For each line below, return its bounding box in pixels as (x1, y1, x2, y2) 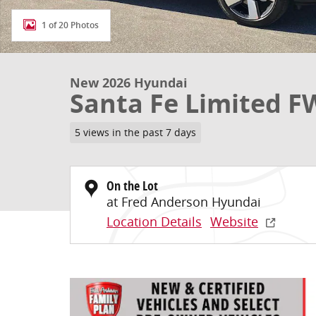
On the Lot (107, 176, 158, 195)
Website (210, 212, 258, 230)
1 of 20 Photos (42, 20, 99, 30)
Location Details (107, 212, 202, 230)
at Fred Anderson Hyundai (107, 193, 261, 210)
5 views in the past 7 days (74, 126, 196, 139)
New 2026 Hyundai (70, 74, 188, 92)
